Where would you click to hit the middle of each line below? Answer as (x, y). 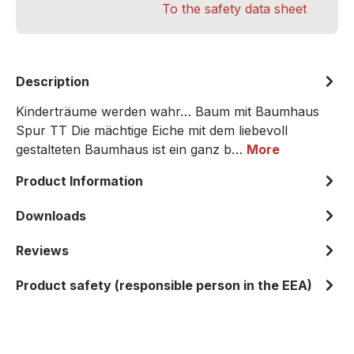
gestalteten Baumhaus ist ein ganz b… (131, 149)
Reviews (42, 250)
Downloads (51, 216)
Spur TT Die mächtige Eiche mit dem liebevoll (152, 130)
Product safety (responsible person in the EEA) (164, 285)
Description (53, 81)
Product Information (79, 181)
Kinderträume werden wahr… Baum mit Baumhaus (168, 111)
